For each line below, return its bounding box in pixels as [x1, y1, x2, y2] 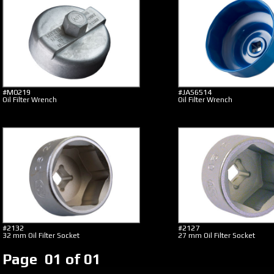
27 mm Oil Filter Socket [178, 231, 255, 240]
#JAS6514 [178, 87, 212, 97]
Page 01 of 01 [2, 251, 105, 267]
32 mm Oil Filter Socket [2, 231, 80, 240]
